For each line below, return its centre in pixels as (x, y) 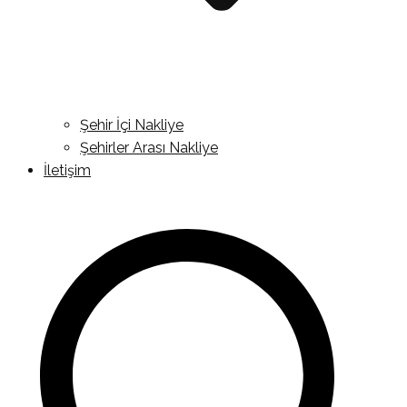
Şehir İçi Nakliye (132, 125)
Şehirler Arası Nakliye (149, 148)
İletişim (67, 170)
